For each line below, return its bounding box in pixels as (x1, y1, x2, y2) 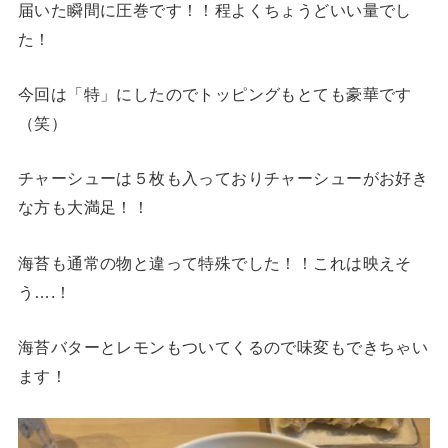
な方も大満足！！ (17, 198, 150, 217)
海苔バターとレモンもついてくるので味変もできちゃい (17, 338, 429, 357)
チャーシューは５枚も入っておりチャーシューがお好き (17, 169, 429, 188)
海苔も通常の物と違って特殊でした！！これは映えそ (17, 253, 412, 272)
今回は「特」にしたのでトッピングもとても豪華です (17, 85, 412, 104)
